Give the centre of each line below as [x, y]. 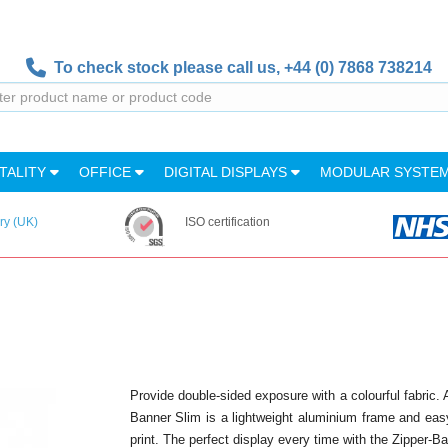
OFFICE [107, 172]
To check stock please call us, [164, 67]
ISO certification [227, 222]
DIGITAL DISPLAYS [227, 172]
